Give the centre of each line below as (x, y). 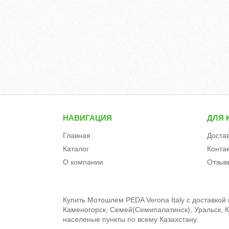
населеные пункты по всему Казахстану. (131, 219)
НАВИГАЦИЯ (88, 118)
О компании (83, 162)
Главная (77, 135)
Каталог (76, 148)
